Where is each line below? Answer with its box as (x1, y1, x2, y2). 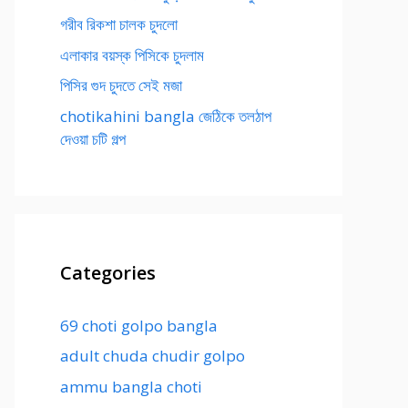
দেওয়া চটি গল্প (60, 127, 126, 149)
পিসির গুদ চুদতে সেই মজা (60, 75, 182, 96)
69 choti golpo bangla (60, 314, 218, 336)
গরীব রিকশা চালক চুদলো (60, 14, 178, 35)
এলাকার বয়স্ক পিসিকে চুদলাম (60, 44, 204, 66)
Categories (60, 260, 156, 285)
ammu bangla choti (60, 375, 202, 397)
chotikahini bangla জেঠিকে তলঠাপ (60, 105, 271, 127)
